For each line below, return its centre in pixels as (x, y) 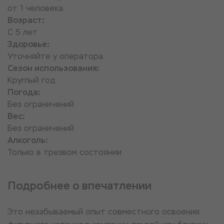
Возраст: (26, 20)
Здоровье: (28, 44)
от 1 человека (35, 8)
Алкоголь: (28, 140)
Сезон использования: (53, 68)
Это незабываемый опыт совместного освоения (103, 212)
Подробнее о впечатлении (79, 186)
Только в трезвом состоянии (64, 152)
